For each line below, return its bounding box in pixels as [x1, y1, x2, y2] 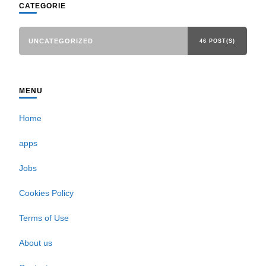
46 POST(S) [199, 38, 235, 45]
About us [19, 238, 52, 248]
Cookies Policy [19, 188, 74, 198]
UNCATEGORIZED [28, 37, 93, 45]
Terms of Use [19, 213, 69, 223]
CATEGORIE [19, 2, 66, 11]
